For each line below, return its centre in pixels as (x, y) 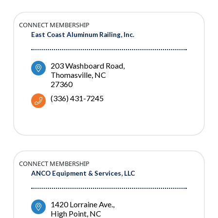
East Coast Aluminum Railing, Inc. (83, 35)
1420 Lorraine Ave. (82, 204)
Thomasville (71, 75)
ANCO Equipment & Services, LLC (83, 173)
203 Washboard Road (87, 66)
